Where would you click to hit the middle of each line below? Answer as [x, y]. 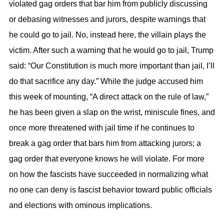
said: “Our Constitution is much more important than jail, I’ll [112, 65]
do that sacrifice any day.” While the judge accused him [106, 81]
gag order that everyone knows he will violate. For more [107, 158]
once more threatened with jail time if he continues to [102, 127]
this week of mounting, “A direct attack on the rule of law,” [109, 96]
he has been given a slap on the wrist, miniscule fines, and [112, 112]
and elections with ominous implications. [80, 205]
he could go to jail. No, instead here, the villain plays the [107, 34]
